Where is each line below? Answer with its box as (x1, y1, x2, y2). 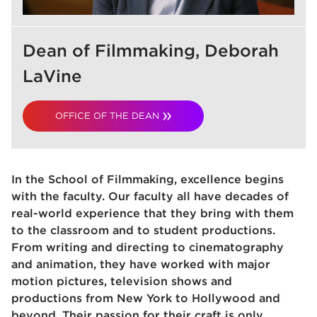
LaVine (23, 66, 82, 86)
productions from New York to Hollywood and (11, 292, 280, 305)
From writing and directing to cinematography (11, 241, 284, 254)
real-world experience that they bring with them (11, 207, 294, 220)
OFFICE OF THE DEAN (54, 110, 159, 121)
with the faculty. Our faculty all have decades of (11, 190, 289, 203)
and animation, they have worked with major (11, 258, 270, 271)
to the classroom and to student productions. (11, 224, 275, 237)
